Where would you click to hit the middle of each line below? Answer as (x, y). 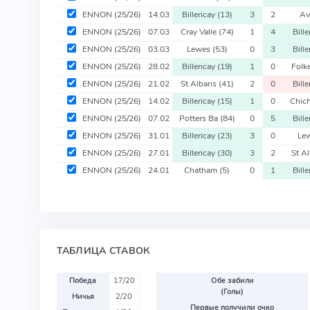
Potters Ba (199, 118)
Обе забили (232, 280)
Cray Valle (199, 31)
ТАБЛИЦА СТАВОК (103, 250)
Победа (83, 280)
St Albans (199, 83)
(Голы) (232, 291)
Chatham (202, 170)
